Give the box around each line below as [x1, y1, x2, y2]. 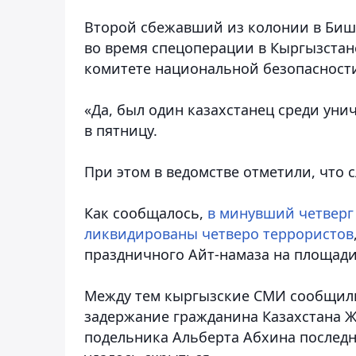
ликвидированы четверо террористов [84, 223, 354, 243]
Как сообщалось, [84, 203, 207, 222]
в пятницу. [84, 120, 157, 140]
